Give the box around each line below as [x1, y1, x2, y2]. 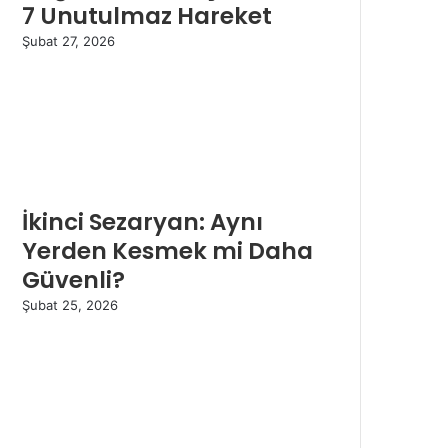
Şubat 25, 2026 [22, 297, 118, 314]
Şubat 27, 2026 [22, 33, 115, 50]
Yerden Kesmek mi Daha [22, 235, 313, 268]
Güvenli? [22, 264, 125, 297]
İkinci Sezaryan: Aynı [22, 206, 263, 239]
